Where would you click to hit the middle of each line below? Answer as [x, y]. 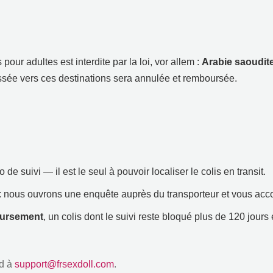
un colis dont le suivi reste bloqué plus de [137, 216]
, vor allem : [176, 62]
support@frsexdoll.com [64, 264]
